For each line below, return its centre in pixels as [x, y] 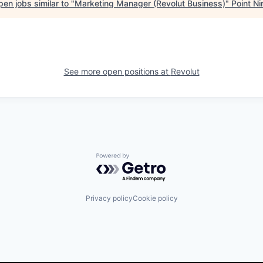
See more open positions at [117, 72]
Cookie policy [155, 198]
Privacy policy [109, 198]
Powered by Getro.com [147, 159]
